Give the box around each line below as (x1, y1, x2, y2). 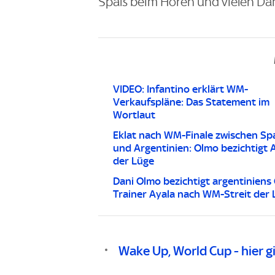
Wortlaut (113, 108, 155, 121)
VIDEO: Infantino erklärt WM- (113, 82, 248, 95)
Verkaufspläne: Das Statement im (113, 95, 269, 108)
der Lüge (113, 154, 154, 167)
